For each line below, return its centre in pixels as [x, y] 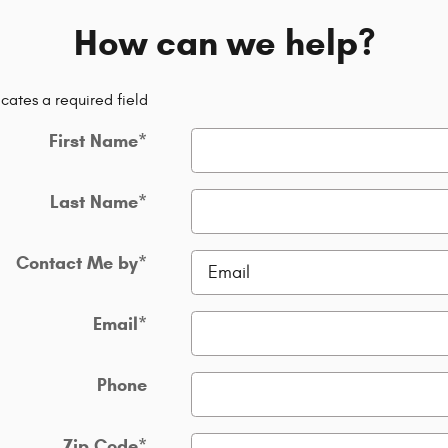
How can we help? [224, 42]
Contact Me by [76, 262]
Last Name [93, 201]
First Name [93, 140]
